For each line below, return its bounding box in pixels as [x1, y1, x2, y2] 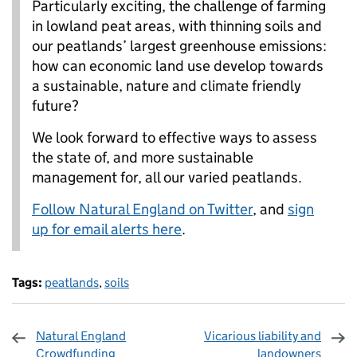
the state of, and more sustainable [32, 148, 253, 167]
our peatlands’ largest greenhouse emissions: [32, 37, 327, 56]
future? [32, 96, 79, 116]
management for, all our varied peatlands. [32, 168, 302, 187]
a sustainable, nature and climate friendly [32, 76, 301, 96]
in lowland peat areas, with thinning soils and [32, 17, 322, 36]
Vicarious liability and [204, 328, 321, 344]
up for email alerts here [32, 220, 182, 239]
